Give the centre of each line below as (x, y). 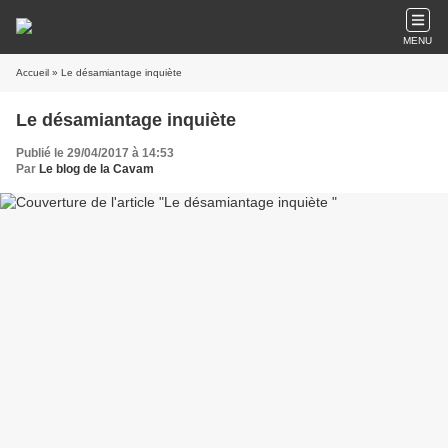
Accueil (32, 72)
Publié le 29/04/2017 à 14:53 (95, 153)
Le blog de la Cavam (96, 169)
